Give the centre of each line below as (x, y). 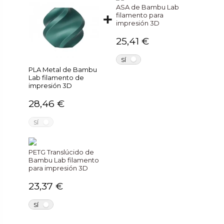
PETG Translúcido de (61, 152)
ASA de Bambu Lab (148, 7)
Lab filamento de (56, 78)
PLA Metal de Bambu (63, 70)
